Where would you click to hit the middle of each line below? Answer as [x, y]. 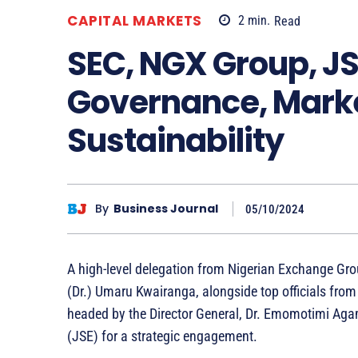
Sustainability [175, 140]
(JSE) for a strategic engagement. [162, 336]
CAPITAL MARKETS [135, 20]
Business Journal [166, 209]
